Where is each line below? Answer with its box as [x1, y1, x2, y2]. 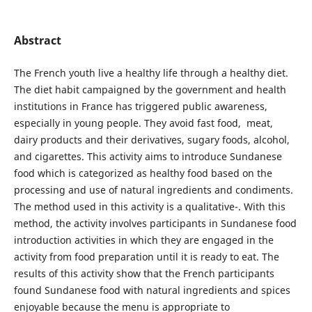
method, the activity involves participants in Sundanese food [13, 216, 297, 230]
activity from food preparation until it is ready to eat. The [13, 249, 279, 263]
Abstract [13, 32, 61, 48]
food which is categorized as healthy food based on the [13, 166, 272, 180]
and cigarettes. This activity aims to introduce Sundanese [13, 149, 282, 163]
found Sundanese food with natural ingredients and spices [13, 283, 290, 297]
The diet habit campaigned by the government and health [13, 82, 286, 96]
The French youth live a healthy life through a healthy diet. [13, 65, 288, 79]
